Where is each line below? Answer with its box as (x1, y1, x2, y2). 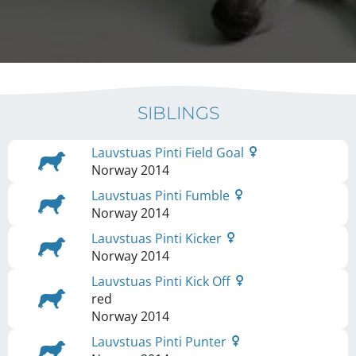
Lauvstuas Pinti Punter (91, 333, 230, 350)
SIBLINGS (137, 103, 219, 124)
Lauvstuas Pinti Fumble (91, 187, 233, 204)
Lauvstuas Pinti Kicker (91, 230, 225, 247)
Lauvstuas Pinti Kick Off (91, 273, 234, 290)
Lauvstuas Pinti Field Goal (91, 144, 247, 161)
